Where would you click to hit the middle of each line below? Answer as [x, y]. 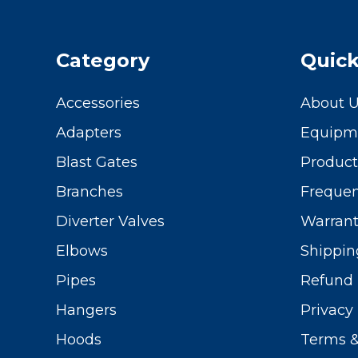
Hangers [86, 310]
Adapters [89, 132]
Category [103, 60]
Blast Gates [97, 162]
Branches [89, 191]
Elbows [82, 251]
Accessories [98, 103]
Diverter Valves [110, 221]
